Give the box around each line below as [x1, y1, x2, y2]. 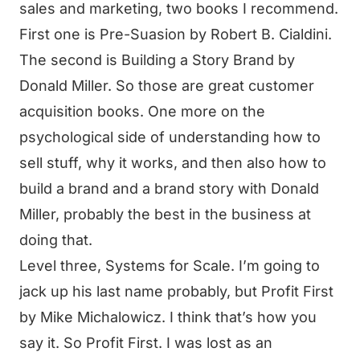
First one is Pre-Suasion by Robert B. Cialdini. [19, 26, 332, 43]
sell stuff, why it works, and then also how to [19, 154, 326, 171]
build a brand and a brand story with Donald [19, 180, 319, 197]
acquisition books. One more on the [19, 103, 265, 120]
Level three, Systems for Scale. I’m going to [19, 257, 320, 274]
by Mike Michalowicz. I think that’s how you [19, 309, 317, 325]
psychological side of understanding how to [19, 129, 321, 145]
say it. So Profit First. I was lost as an [19, 334, 272, 351]
